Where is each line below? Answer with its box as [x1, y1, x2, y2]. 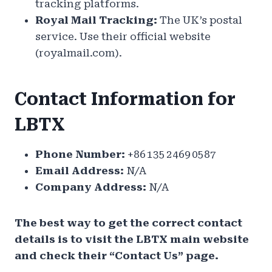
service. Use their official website [35, 30, 211, 43]
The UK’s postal [157, 14, 242, 27]
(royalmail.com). [35, 47, 122, 59]
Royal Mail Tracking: [35, 14, 157, 27]
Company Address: [35, 181, 146, 194]
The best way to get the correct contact [15, 217, 242, 229]
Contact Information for [15, 89, 236, 110]
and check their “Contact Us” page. [15, 250, 219, 262]
